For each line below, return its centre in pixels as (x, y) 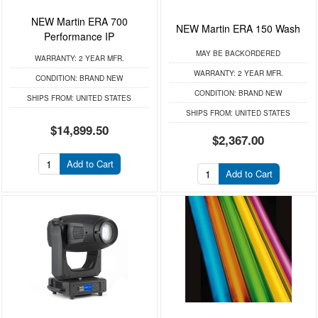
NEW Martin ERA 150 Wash (238, 29)
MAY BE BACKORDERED (238, 53)
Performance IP (79, 36)
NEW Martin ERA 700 (79, 21)
